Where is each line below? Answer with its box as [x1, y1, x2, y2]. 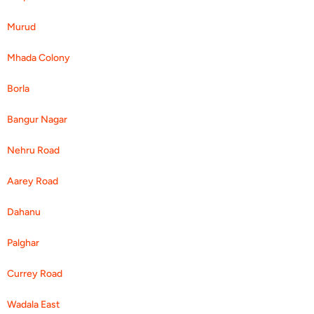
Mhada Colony [7, 51, 70, 64]
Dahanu [7, 205, 41, 218]
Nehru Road [7, 144, 60, 156]
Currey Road [7, 267, 62, 280]
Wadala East [7, 298, 60, 310]
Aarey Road [7, 175, 58, 187]
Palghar [7, 236, 39, 249]
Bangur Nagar [7, 113, 67, 125]
